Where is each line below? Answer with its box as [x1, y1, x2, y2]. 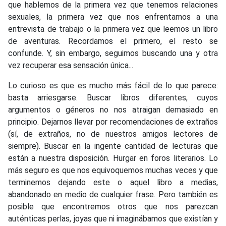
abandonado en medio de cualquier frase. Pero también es [8, 189, 218, 199]
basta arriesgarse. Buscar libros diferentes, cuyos [8, 92, 218, 102]
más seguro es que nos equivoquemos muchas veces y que [8, 165, 218, 175]
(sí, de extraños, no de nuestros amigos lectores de [8, 129, 218, 139]
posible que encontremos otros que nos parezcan [8, 201, 218, 211]
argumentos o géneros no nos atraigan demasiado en [8, 104, 218, 115]
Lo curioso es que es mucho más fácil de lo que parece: [8, 80, 218, 90]
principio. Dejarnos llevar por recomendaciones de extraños [8, 117, 218, 127]
